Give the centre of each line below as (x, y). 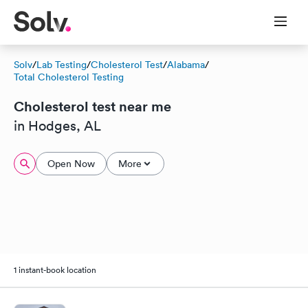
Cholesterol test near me (92, 106)
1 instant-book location (55, 269)
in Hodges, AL (57, 126)
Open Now (71, 164)
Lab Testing (62, 65)
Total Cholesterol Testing (69, 77)
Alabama (186, 65)
